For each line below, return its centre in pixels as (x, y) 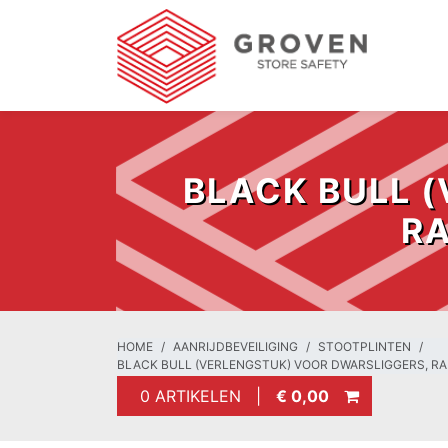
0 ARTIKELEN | (203, 396)
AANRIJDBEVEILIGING (235, 346)
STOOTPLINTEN (364, 346)
